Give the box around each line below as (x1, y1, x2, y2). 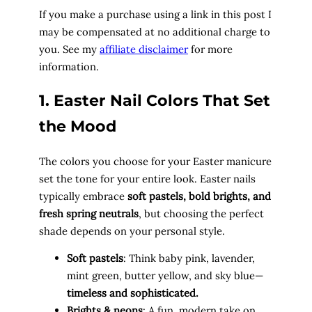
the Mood (39, 117, 116, 136)
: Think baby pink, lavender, (123, 251, 255, 265)
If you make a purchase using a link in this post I (39, 7, 272, 21)
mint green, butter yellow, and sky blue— (67, 269, 263, 283)
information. (39, 59, 102, 73)
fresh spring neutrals (39, 206, 139, 220)
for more (188, 42, 233, 56)
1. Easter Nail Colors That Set (39, 91, 270, 111)
